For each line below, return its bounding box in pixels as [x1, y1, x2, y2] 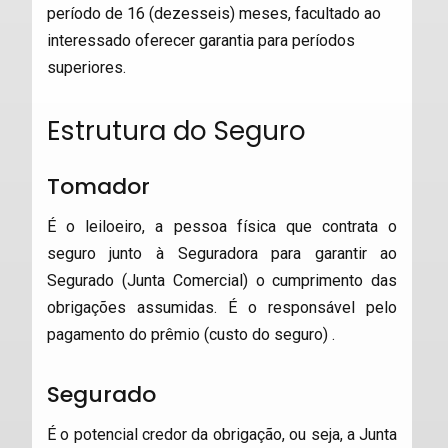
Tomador [46, 171, 150, 202]
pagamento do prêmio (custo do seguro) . [46, 325, 335, 344]
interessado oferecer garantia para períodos [46, 31, 355, 50]
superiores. [46, 58, 126, 77]
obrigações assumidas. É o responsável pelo [46, 298, 398, 317]
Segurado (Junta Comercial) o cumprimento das [46, 271, 398, 290]
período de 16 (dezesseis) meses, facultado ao [46, 4, 381, 23]
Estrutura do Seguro [46, 112, 306, 149]
